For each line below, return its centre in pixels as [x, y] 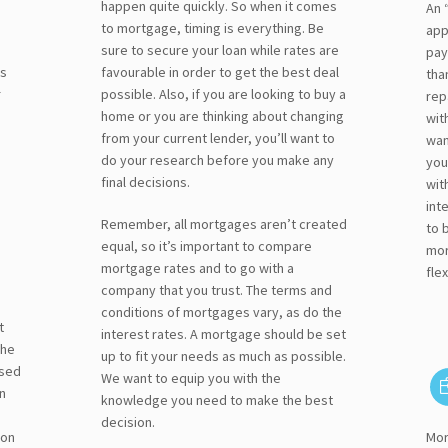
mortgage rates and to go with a [197, 267]
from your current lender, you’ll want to [217, 137]
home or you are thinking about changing [222, 115]
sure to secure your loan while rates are [219, 49]
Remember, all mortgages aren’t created [223, 223]
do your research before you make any [217, 159]
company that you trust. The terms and [216, 289]
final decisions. [145, 181]
